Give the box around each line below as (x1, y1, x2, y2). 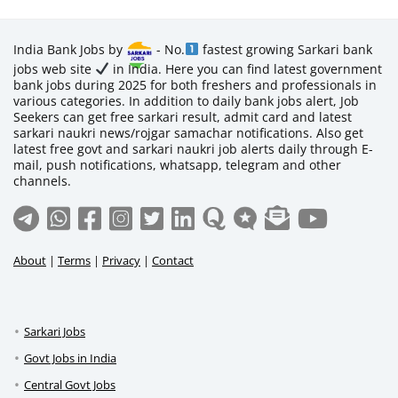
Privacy (102, 252, 140, 269)
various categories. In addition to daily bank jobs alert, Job (13, 92, 359, 109)
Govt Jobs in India (24, 350, 116, 367)
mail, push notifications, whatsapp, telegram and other (13, 156, 341, 173)
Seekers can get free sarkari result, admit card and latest (13, 108, 352, 125)
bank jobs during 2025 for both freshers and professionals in (13, 76, 377, 93)
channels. (13, 172, 71, 189)
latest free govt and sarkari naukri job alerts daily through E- (13, 140, 373, 157)
